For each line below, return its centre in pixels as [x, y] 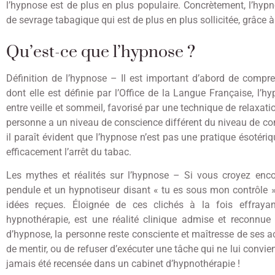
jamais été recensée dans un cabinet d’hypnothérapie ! [123, 264]
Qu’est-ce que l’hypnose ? [101, 52]
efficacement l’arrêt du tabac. [69, 152]
